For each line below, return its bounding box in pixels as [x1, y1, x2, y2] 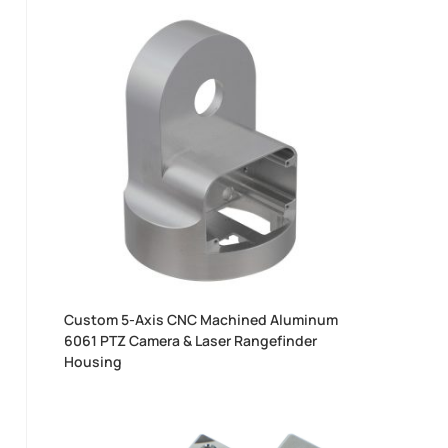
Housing [64, 351, 123, 371]
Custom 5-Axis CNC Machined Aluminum [64, 309, 339, 329]
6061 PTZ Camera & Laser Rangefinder [64, 330, 318, 350]
